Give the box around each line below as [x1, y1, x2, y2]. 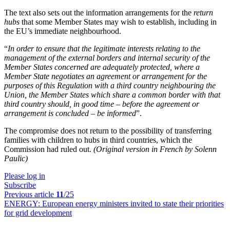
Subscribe [4, 181, 36, 189]
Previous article [4, 190, 56, 199]
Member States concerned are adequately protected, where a [4, 63, 200, 71]
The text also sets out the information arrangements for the [4, 8, 194, 17]
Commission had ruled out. [4, 145, 93, 154]
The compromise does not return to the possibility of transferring [4, 126, 212, 135]
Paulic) [4, 154, 28, 163]
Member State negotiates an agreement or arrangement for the [4, 72, 207, 81]
